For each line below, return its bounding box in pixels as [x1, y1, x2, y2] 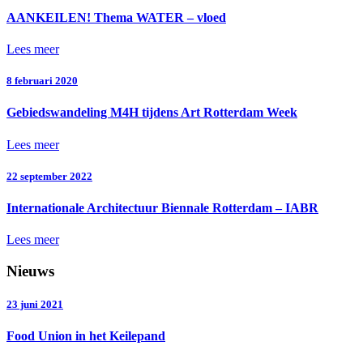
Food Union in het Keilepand [6, 329, 165, 344]
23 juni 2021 [6, 298, 63, 311]
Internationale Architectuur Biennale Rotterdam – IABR [6, 200, 318, 215]
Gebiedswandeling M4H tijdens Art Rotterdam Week [6, 105, 297, 120]
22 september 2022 [6, 169, 92, 182]
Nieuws [6, 262, 54, 280]
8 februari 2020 [6, 75, 78, 88]
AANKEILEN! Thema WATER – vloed [6, 10, 226, 24]
